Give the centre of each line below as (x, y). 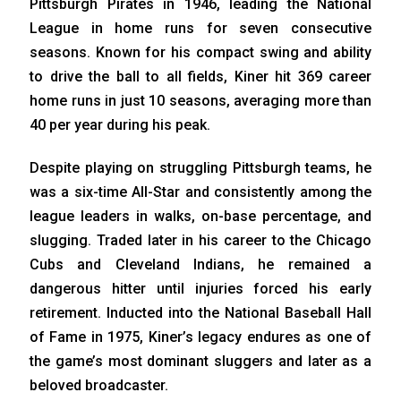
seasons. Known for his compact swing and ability (200, 53)
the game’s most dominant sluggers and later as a (200, 362)
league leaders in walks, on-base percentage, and (200, 217)
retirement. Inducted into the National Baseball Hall (200, 313)
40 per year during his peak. (120, 125)
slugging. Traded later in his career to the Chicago (200, 241)
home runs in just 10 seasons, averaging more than (200, 101)
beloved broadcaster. (99, 386)
